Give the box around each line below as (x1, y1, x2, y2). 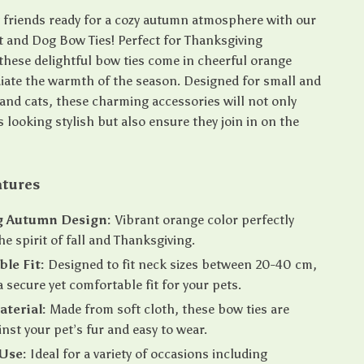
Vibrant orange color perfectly (111, 212, 295, 227)
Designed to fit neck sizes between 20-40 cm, (45, 257, 318, 272)
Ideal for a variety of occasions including (27, 346, 268, 362)
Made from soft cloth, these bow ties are (46, 301, 290, 317)
